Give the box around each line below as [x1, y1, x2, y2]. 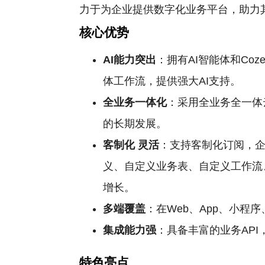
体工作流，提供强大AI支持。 [103, 75, 241, 87]
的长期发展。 [103, 118, 167, 130]
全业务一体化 [103, 96, 167, 108]
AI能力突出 [103, 54, 157, 66]
